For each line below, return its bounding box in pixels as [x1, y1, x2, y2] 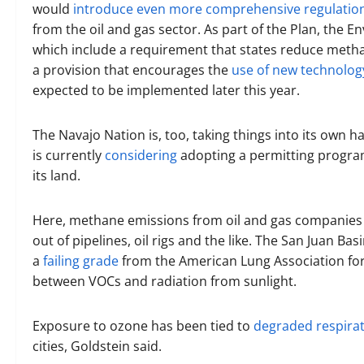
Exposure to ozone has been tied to [32, 317, 253, 335]
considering [105, 146, 177, 164]
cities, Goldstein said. [32, 337, 165, 355]
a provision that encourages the [32, 61, 232, 79]
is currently [32, 146, 105, 164]
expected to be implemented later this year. [32, 81, 303, 99]
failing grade [43, 252, 119, 270]
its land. [32, 167, 87, 184]
